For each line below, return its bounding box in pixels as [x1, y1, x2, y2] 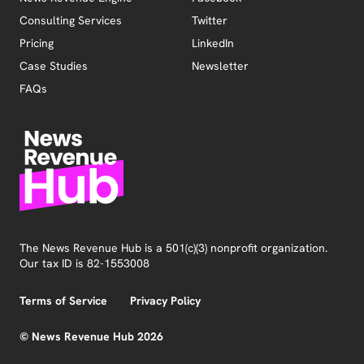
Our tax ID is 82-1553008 [19, 256, 149, 271]
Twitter [191, 13, 227, 28]
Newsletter [191, 58, 249, 73]
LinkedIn [191, 36, 234, 50]
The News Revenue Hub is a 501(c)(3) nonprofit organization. [19, 240, 327, 256]
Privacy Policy [130, 293, 201, 309]
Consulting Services [19, 13, 122, 28]
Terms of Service [19, 293, 107, 309]
